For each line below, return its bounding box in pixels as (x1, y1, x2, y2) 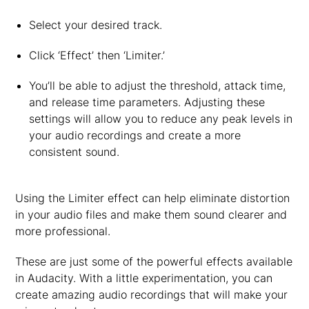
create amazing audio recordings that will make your (15, 288, 288, 301)
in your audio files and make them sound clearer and (15, 208, 288, 221)
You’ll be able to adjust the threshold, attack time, (28, 79, 286, 92)
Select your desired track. (28, 18, 162, 32)
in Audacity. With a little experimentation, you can (15, 271, 273, 285)
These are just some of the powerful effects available (15, 255, 293, 268)
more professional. (15, 224, 111, 238)
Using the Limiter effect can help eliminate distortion (15, 191, 290, 205)
